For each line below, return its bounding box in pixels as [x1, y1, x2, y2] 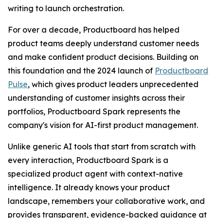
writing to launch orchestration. [8, 3, 124, 13]
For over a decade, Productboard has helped [8, 25, 180, 35]
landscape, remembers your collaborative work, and [8, 196, 205, 206]
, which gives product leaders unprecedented [28, 79, 199, 89]
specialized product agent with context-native [8, 169, 183, 179]
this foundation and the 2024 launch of [8, 66, 155, 75]
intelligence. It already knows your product [8, 182, 170, 192]
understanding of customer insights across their [8, 93, 185, 103]
